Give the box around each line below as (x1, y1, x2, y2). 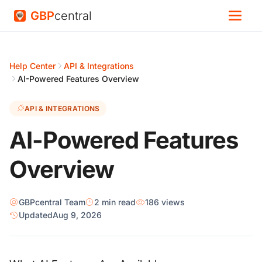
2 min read (94, 196, 136, 207)
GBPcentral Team (19, 196, 85, 207)
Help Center (9, 61, 56, 71)
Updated (19, 209, 53, 220)
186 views (145, 196, 185, 207)
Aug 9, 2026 (53, 209, 102, 220)
